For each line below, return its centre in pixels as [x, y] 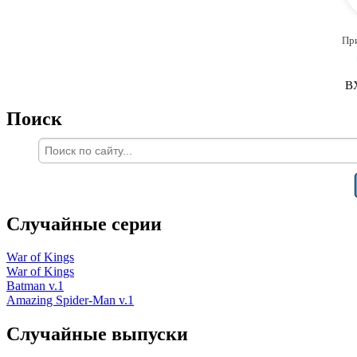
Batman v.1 [35, 286]
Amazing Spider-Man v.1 [70, 300]
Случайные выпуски [97, 334]
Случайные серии [84, 224]
